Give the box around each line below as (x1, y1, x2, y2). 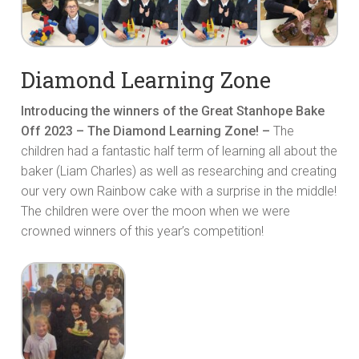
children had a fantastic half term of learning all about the (21, 143, 337, 159)
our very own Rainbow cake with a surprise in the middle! (21, 184, 337, 200)
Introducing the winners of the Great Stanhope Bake (21, 103, 325, 119)
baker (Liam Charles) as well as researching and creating (21, 163, 337, 179)
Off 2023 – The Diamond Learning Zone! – (21, 123, 273, 139)
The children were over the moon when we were (21, 204, 290, 220)
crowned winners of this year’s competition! (21, 224, 264, 240)
